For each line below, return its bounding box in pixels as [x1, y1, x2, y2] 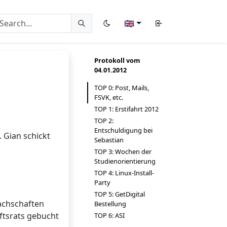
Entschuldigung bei [94, 126, 153, 135]
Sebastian [94, 135, 124, 144]
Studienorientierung [94, 157, 156, 166]
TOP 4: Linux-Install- [94, 168, 154, 177]
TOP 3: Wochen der [94, 147, 152, 156]
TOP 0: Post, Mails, [94, 83, 149, 92]
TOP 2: [94, 116, 113, 125]
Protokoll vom [94, 56, 140, 65]
